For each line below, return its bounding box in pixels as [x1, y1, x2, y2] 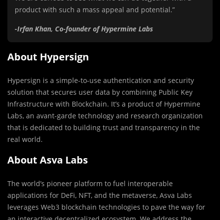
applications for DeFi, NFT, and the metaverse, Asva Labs [7, 191, 192, 200]
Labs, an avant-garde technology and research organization [7, 111, 203, 121]
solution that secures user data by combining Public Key [7, 87, 192, 97]
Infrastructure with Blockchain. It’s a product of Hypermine [7, 99, 200, 109]
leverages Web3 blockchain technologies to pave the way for [7, 202, 205, 212]
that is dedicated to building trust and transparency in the [7, 123, 200, 133]
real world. [7, 135, 43, 144]
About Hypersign [7, 50, 89, 64]
